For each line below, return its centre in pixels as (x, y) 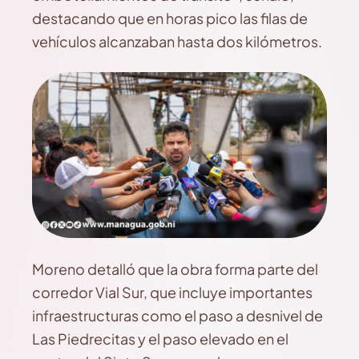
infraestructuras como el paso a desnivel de (177, 315)
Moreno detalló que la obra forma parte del (175, 268)
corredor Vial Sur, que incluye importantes (172, 292)
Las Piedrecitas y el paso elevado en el (160, 338)
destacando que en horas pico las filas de (170, 18)
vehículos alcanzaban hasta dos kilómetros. (177, 41)
